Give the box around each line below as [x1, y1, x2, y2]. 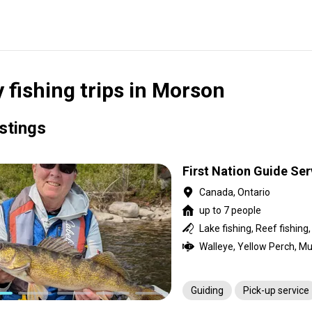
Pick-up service [243, 285, 309, 296]
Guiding [191, 285, 224, 296]
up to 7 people [199, 205, 261, 216]
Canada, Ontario [199, 187, 270, 198]
